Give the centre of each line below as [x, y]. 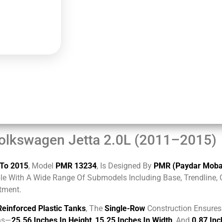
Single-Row [125, 209]
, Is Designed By [125, 166]
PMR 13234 [76, 166]
